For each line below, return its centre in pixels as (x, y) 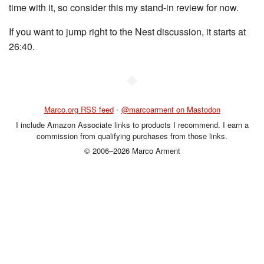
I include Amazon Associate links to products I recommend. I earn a (132, 124)
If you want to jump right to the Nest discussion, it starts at (127, 32)
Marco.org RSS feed (79, 109)
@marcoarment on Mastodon (171, 109)
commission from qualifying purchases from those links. (132, 136)
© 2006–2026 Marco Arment (132, 151)
